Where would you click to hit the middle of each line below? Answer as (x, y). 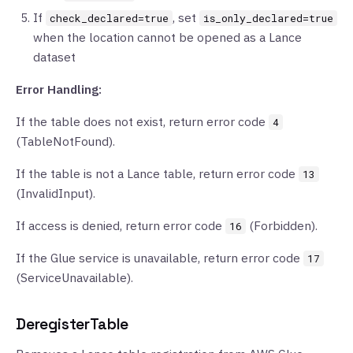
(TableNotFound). (65, 141)
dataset (54, 57)
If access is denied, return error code (121, 225)
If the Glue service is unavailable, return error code (160, 258)
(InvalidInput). (56, 193)
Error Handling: (59, 89)
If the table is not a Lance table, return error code (157, 173)
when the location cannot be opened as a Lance (167, 37)
